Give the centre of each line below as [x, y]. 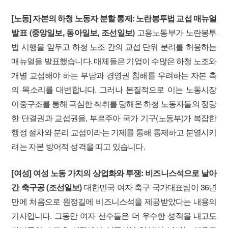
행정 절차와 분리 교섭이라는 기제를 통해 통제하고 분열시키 [114, 132]
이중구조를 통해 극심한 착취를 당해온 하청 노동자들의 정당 [114, 104]
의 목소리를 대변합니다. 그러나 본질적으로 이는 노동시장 [114, 89]
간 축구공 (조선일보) [47, 187]
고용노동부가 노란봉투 [176, 32]
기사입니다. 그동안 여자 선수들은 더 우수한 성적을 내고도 [114, 216]
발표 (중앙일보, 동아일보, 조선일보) [73, 32]
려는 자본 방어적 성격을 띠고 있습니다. [78, 146]
